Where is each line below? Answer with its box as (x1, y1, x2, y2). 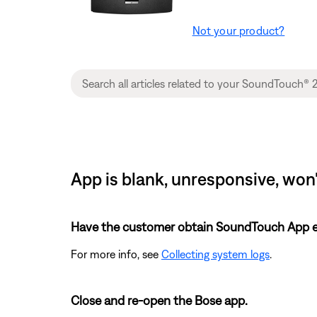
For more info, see (71, 247, 161, 260)
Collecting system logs (161, 247, 270, 260)
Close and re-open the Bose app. (71, 292, 248, 308)
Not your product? (192, 23, 285, 37)
